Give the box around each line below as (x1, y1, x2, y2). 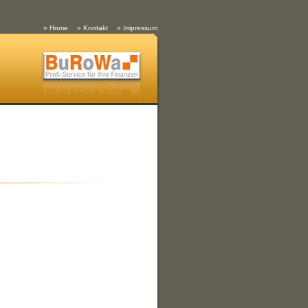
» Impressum (117, 24, 157, 32)
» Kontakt (77, 24, 108, 32)
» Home (43, 24, 68, 32)
